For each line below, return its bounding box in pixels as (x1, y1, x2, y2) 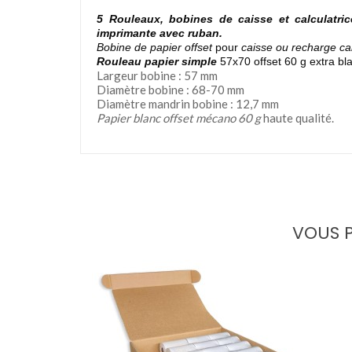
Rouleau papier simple (97, 55, 217, 68)
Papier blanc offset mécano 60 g (97, 111, 261, 126)
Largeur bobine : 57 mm (97, 68, 218, 83)
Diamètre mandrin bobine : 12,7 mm (97, 97, 279, 112)
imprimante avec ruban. (97, 27, 222, 40)
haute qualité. (261, 111, 334, 126)
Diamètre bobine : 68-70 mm (97, 82, 244, 97)
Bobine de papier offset (97, 41, 212, 54)
